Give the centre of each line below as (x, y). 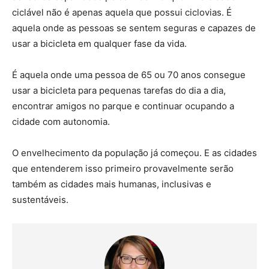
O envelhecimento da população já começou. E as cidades (134, 153)
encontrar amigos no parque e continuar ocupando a (123, 106)
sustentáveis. (40, 200)
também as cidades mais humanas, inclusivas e (112, 184)
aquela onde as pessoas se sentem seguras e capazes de (134, 28)
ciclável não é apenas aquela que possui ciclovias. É (122, 13)
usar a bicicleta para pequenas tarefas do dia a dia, (119, 91)
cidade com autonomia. (62, 122)
